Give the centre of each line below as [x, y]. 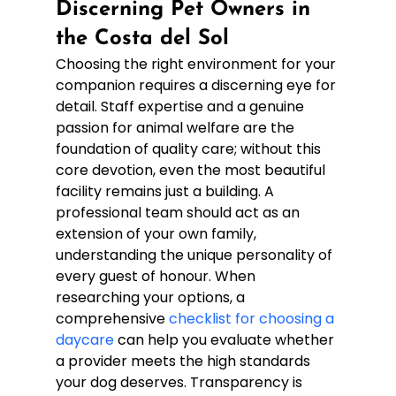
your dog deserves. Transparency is [180, 382]
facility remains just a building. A [166, 191]
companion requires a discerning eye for [197, 85]
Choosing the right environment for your [197, 64]
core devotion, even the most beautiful [192, 170]
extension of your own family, [157, 233]
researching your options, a [152, 297]
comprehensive [112, 318]
